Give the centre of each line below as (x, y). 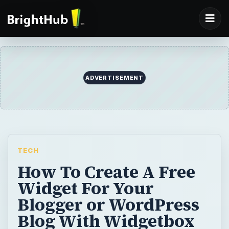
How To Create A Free (106, 171)
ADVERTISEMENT (114, 78)
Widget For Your (85, 188)
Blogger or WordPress (108, 204)
